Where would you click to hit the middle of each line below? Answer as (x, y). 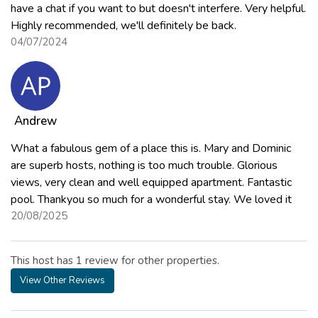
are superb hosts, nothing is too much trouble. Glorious (144, 165)
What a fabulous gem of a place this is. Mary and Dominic (151, 148)
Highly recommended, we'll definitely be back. (124, 25)
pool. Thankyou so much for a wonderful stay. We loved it (151, 199)
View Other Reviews (62, 280)
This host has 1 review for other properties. (115, 260)
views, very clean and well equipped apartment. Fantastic (151, 182)
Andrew (35, 121)
